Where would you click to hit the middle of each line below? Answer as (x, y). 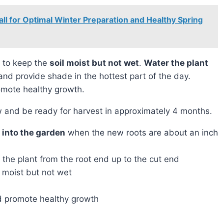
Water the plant (176, 63)
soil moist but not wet (94, 63)
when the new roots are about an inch (142, 132)
